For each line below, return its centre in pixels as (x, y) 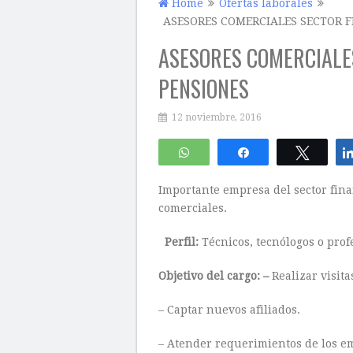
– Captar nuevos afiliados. (229, 310)
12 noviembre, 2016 (217, 117)
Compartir (284, 152)
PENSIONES (204, 89)
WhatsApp (227, 152)
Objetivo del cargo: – (215, 276)
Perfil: (183, 242)
